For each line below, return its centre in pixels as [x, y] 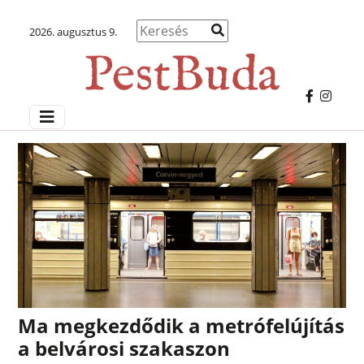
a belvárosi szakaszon [124, 349]
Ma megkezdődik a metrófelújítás [182, 326]
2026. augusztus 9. [73, 32]
